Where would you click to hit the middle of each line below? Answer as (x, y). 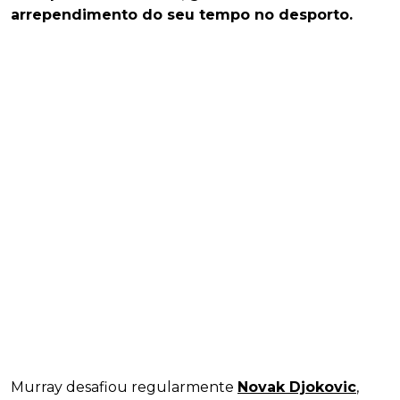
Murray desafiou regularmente (124, 387)
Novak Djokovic (297, 387)
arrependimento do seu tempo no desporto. (182, 15)
